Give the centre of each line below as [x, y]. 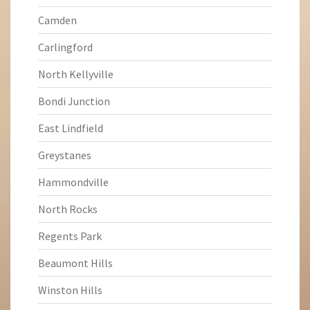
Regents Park [70, 236]
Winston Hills [70, 290]
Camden [57, 20]
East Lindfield [71, 128]
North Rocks [68, 209]
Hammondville [73, 182]
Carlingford [65, 47]
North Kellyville [76, 74]
